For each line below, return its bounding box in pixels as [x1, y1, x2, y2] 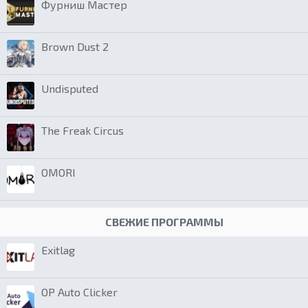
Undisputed [41, 82, 98, 96]
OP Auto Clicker [41, 285, 118, 299]
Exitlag [41, 243, 75, 257]
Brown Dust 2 [41, 40, 109, 54]
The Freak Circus [41, 124, 124, 137]
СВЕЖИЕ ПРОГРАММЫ [105, 215, 223, 229]
